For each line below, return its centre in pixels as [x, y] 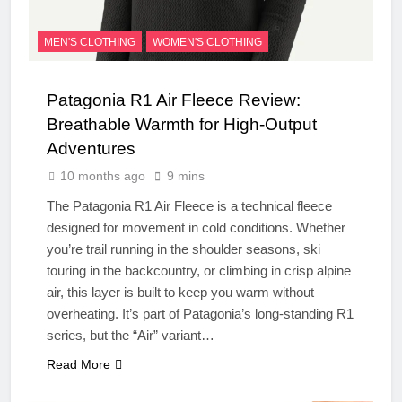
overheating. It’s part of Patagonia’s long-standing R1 [200, 313]
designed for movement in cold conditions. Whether [196, 227]
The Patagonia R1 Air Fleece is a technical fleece [189, 205]
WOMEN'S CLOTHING [207, 42]
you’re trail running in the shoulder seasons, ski [184, 249]
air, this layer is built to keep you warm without [180, 292]
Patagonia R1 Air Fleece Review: [174, 100]
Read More [79, 364]
